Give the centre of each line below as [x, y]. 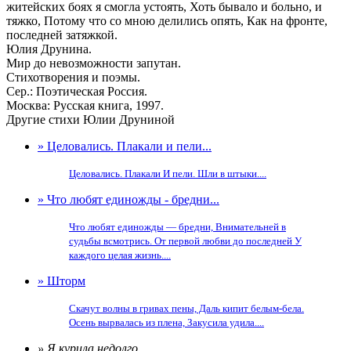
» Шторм [62, 281]
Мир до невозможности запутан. [94, 63]
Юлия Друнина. [49, 49]
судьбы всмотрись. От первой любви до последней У [185, 241]
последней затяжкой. [62, 35]
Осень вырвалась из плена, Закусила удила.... [166, 322]
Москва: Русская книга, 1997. [85, 105]
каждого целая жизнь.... [120, 255]
